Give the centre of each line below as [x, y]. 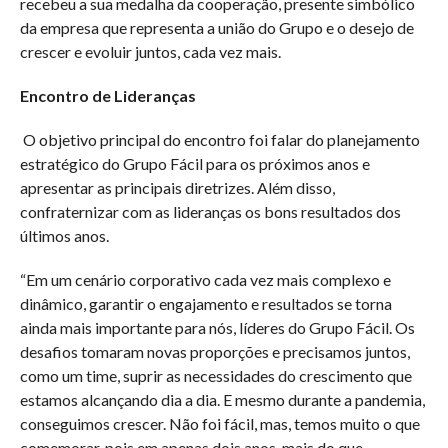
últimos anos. [64, 235]
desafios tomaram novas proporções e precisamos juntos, [214, 351]
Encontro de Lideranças [107, 95]
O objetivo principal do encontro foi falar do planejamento [221, 139]
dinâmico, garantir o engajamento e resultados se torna [205, 303]
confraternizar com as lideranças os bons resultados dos [210, 211]
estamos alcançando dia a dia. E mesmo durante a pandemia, [222, 399]
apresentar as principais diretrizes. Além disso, [177, 187]
